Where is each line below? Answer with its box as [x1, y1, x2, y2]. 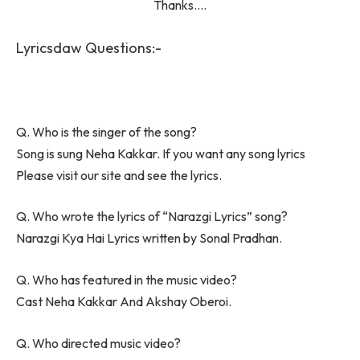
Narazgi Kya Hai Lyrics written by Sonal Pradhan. [16, 230, 282, 247]
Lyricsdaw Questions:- [16, 38, 162, 57]
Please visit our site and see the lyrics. [16, 166, 222, 183]
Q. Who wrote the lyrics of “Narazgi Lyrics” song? [16, 208, 288, 225]
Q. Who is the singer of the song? [16, 123, 197, 140]
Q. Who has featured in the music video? [16, 272, 237, 288]
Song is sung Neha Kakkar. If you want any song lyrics [16, 145, 305, 162]
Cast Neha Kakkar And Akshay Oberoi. [16, 293, 231, 309]
